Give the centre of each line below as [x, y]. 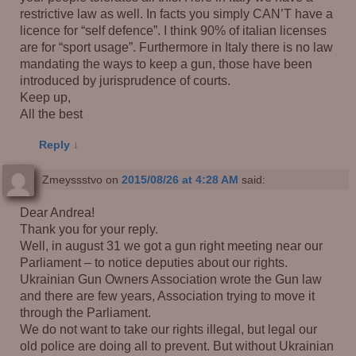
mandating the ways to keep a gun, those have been [166, 63]
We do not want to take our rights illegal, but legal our [169, 329]
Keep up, [46, 97]
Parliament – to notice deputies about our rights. [154, 262]
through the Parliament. [86, 312]
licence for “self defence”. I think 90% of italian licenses [174, 30]
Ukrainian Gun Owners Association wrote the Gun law [171, 279]
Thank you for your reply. [89, 229]
